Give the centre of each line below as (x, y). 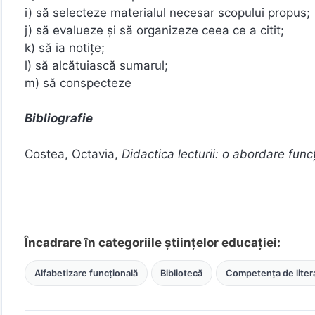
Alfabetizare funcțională (86, 273)
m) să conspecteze (78, 83)
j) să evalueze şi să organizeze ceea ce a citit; (154, 30)
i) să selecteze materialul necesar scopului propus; (167, 12)
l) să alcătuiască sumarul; (96, 65)
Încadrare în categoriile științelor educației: (153, 242)
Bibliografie (59, 118)
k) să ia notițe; (65, 47)
